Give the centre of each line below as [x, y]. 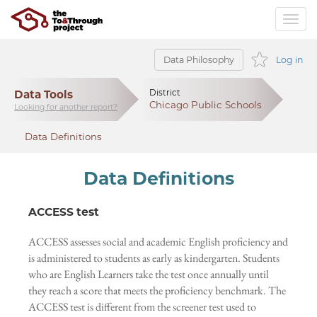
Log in [289, 60]
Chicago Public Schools [206, 104]
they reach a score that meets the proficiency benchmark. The [157, 290]
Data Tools [44, 94]
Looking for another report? [66, 107]
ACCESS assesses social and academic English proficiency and [158, 242]
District [165, 92]
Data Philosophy [199, 60]
